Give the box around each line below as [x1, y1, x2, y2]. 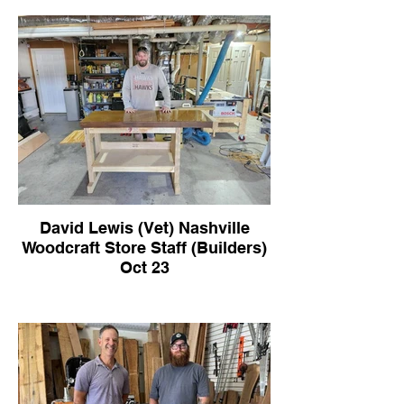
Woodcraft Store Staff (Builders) [22, 238, 267, 257]
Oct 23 [119, 258, 170, 277]
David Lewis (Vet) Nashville [39, 218, 250, 237]
